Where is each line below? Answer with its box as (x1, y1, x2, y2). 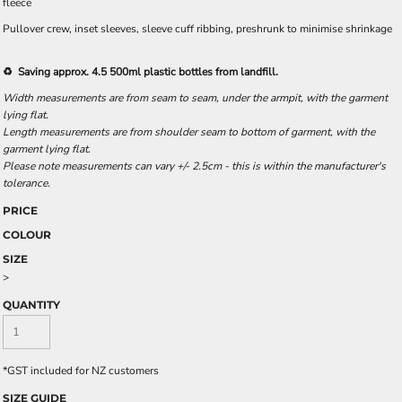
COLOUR (3, 228, 51, 241)
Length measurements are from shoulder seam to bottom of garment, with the (3, 125, 375, 139)
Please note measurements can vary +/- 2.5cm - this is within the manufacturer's (3, 159, 386, 173)
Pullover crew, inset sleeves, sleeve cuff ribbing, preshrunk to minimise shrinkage (3, 22, 392, 36)
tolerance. (3, 176, 53, 190)
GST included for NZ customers (7, 363, 159, 378)
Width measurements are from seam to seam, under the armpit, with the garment (3, 91, 388, 105)
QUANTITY (3, 298, 60, 311)
